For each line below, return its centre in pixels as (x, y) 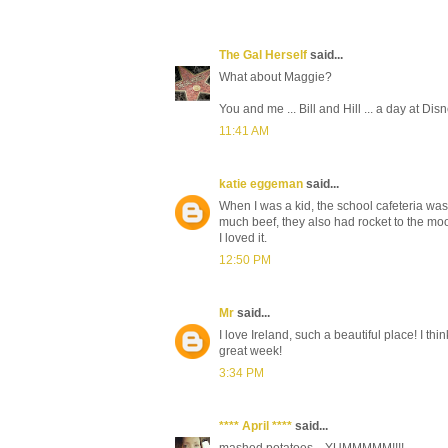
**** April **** (255, 425)
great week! (250, 350)
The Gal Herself (263, 54)
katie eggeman (261, 183)
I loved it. (243, 237)
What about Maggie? (275, 76)
